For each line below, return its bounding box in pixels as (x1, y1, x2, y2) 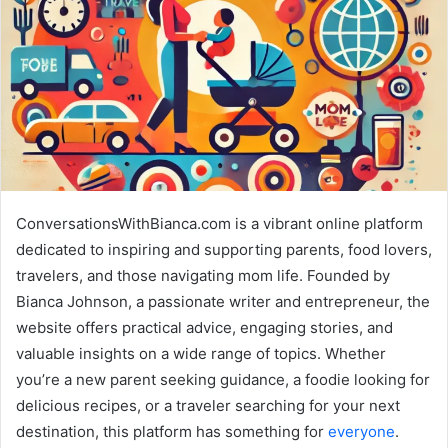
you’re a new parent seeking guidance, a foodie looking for (16, 370, 430, 390)
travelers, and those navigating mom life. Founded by (16, 266, 390, 286)
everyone (328, 422, 395, 442)
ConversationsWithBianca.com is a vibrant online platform (16, 214, 423, 234)
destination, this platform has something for (16, 422, 328, 442)
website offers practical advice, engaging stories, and (16, 318, 393, 338)
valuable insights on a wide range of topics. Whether (16, 344, 386, 364)
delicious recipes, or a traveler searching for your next (16, 396, 400, 416)
